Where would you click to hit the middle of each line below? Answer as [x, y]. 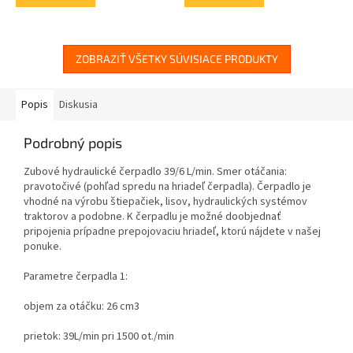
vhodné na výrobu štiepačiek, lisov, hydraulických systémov [165, 201]
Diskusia [78, 104]
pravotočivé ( [55, 186]
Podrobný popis [73, 142]
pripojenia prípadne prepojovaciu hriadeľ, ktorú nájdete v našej [172, 231]
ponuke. [46, 246]
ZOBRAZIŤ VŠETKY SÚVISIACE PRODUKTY [176, 58]
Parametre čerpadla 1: [76, 276]
